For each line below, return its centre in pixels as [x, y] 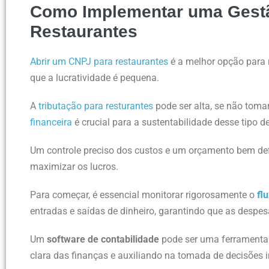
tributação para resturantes [96, 106]
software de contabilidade [103, 239]
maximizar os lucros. [74, 166]
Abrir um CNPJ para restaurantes [99, 61]
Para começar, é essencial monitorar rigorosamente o [144, 195]
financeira [51, 122]
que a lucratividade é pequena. [95, 77]
